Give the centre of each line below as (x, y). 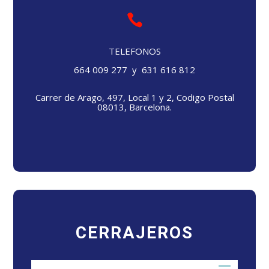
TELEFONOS (134, 51)
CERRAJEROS (134, 233)
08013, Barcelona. (134, 107)
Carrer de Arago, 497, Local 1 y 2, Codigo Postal (134, 97)
